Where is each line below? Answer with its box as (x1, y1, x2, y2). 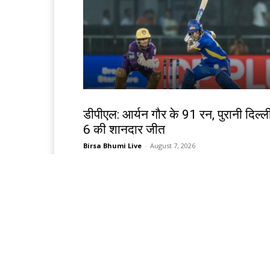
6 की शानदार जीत (83, 122, 165, 137)
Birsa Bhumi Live (83, 141, 142, 151)
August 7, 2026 (150, 141, 195, 151)
